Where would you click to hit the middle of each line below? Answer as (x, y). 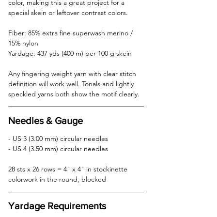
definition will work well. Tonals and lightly (72, 84)
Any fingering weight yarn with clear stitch (73, 73)
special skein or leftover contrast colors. (68, 12)
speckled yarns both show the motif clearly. (74, 94)
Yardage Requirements (57, 206)
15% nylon (25, 43)
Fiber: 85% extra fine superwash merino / (71, 33)
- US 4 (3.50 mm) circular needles (60, 148)
